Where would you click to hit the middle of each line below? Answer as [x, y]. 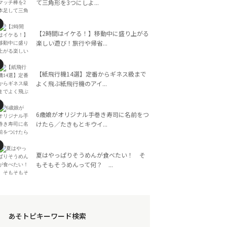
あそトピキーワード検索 [47, 216]
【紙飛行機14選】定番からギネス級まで [91, 74]
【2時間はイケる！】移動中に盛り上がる [92, 33]
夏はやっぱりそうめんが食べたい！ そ [91, 155]
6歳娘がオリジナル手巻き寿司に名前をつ [92, 114]
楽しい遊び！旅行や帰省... [72, 43]
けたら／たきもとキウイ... [72, 124]
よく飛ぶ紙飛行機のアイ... [71, 83]
